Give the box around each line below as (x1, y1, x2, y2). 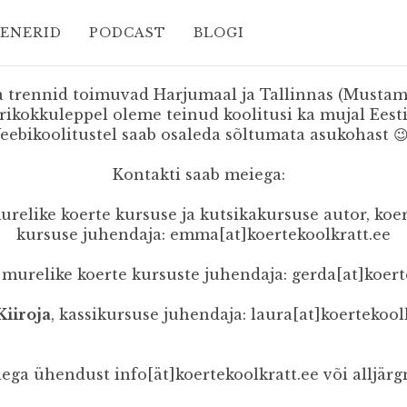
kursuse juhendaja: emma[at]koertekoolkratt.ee (16, 225, 391, 243)
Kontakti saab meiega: (113, 165, 294, 184)
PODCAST (88, 25, 166, 41)
